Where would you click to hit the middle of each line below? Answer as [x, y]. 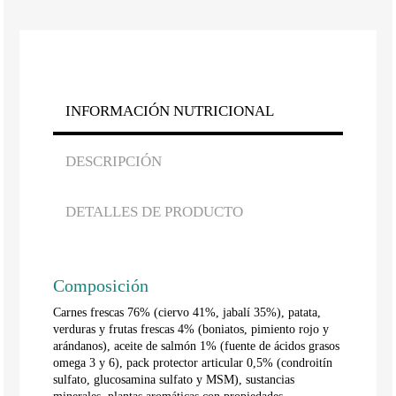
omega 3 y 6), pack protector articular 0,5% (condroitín [193, 363]
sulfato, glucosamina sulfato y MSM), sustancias [174, 380]
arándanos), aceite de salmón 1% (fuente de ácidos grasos [197, 346]
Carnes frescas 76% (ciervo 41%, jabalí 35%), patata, [187, 313]
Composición [101, 286]
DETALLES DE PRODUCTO [155, 212]
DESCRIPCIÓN [114, 162]
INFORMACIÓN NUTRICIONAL [170, 111]
